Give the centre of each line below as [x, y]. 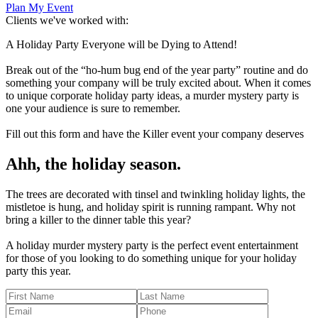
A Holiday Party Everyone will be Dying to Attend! [121, 44]
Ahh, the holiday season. [93, 164]
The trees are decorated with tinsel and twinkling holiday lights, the [155, 194]
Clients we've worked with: [67, 20]
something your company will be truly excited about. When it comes [158, 82]
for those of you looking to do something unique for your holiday [151, 258]
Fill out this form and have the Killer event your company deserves [155, 133]
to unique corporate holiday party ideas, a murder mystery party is [152, 95]
